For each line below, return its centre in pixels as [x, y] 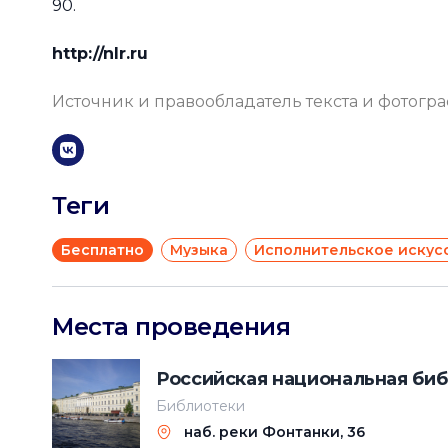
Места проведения [171, 326]
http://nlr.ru [100, 53]
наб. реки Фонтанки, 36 [274, 432]
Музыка [199, 250]
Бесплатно [102, 250]
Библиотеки [200, 406]
